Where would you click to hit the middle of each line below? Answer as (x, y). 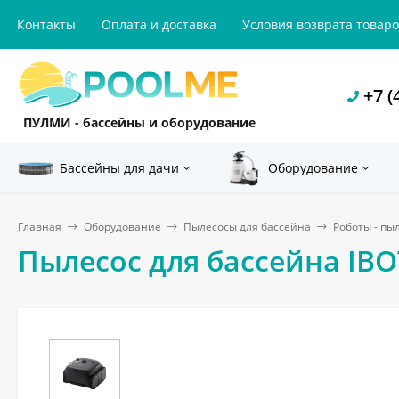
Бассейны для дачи (119, 168)
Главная (40, 227)
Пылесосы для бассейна (247, 227)
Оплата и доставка (159, 24)
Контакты (46, 24)
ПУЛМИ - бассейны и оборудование (139, 122)
